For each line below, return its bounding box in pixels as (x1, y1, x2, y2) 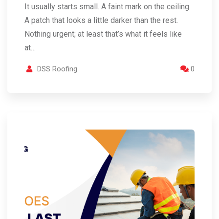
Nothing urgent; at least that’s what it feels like (24, 29, 182, 39)
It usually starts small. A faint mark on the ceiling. (24, 2, 191, 12)
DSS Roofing (37, 65, 77, 74)
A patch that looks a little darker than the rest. (24, 16, 178, 25)
